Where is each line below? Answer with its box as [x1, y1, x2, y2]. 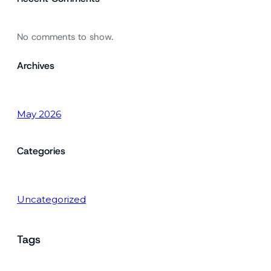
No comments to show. [17, 31, 113, 44]
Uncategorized [17, 194, 86, 206]
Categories [17, 145, 65, 158]
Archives [17, 59, 54, 72]
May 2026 [17, 108, 61, 120]
